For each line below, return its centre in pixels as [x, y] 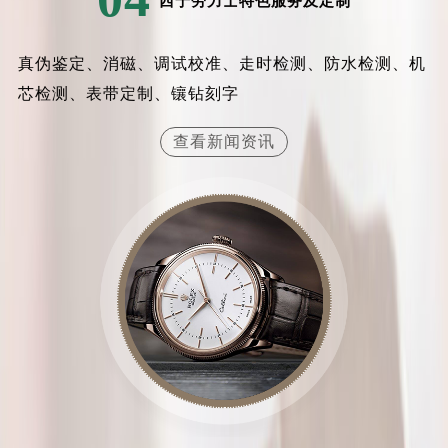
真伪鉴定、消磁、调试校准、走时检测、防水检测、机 [221, 64]
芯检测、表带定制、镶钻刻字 [128, 94]
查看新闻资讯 [223, 142]
